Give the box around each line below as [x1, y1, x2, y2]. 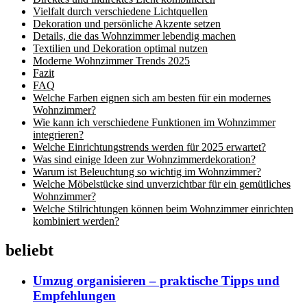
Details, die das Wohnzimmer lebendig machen [33, 30, 236, 42]
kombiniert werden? [33, 215, 119, 227]
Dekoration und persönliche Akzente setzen [33, 18, 221, 29]
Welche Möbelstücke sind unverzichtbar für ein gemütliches [33, 178, 291, 190]
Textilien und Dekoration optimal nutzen [33, 42, 208, 54]
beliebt [5, 241, 53, 259]
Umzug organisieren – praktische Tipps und [33, 273, 280, 288]
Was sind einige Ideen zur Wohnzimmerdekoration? [33, 153, 256, 165]
